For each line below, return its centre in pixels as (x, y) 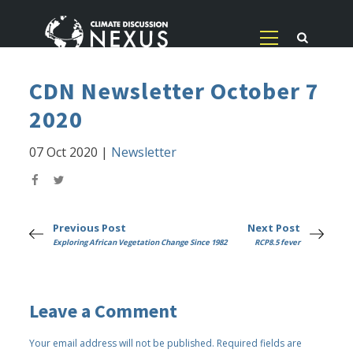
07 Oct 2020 (64, 152)
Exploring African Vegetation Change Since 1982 (140, 243)
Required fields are (260, 343)
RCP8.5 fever (277, 243)
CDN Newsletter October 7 (175, 91)
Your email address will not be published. (122, 343)
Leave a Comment (104, 310)
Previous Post (90, 228)
